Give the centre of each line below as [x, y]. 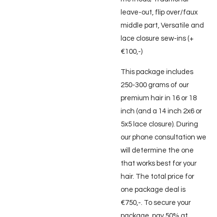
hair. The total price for [157, 177]
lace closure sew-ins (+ [157, 39]
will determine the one [157, 151]
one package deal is [153, 190]
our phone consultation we [163, 138]
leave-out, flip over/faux [159, 13]
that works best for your [159, 164]
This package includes [157, 72]
